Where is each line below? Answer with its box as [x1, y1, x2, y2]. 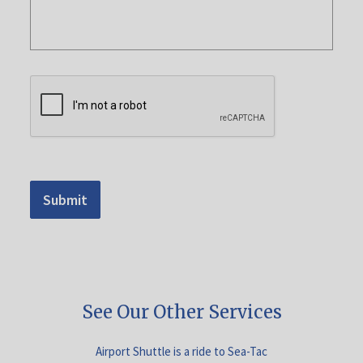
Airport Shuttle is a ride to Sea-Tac [96, 344, 267, 359]
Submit [43, 190, 88, 209]
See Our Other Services [81, 301, 282, 323]
